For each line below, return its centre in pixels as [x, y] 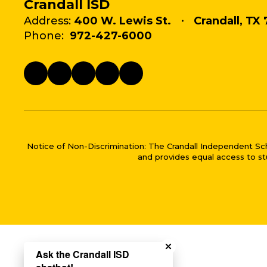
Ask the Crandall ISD [83, 254]
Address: [47, 21]
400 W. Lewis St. [122, 21]
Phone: [44, 36]
